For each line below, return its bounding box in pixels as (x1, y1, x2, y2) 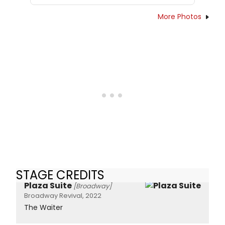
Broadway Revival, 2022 (24, 190, 101, 200)
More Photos (158, 12, 201, 22)
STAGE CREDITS (16, 167, 104, 184)
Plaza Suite (24, 179, 72, 191)
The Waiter (24, 202, 63, 212)
